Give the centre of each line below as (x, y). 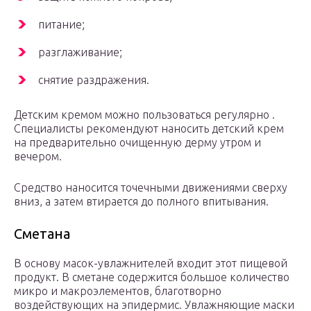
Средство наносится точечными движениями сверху (151, 188)
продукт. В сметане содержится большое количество (152, 277)
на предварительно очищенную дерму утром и (137, 143)
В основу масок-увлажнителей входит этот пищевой (151, 263)
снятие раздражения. (94, 80)
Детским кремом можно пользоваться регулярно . (144, 115)
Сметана (42, 234)
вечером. (38, 157)
